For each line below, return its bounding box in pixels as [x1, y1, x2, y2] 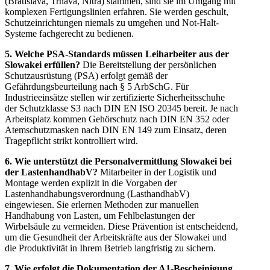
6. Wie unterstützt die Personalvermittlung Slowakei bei [5, 155, 231, 166]
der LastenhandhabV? [5, 166, 98, 177]
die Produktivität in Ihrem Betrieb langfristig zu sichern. [5, 242, 216, 253]
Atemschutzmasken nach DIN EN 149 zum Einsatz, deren [5, 124, 227, 135]
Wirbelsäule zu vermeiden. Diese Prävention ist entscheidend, [5, 221, 238, 231]
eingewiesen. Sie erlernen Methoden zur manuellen [5, 199, 199, 210]
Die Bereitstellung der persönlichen [80, 59, 216, 70]
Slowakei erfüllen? [5, 59, 80, 70]
